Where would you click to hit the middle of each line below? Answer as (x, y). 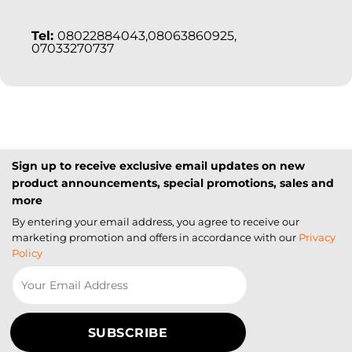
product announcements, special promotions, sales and (173, 183)
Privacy (317, 238)
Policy (27, 253)
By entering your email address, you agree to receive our (156, 222)
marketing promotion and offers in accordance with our (154, 238)
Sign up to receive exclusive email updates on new (158, 165)
